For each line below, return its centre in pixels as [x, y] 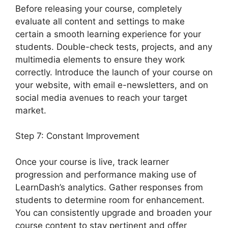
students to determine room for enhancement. [110, 200]
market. [32, 110]
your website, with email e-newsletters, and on [112, 85]
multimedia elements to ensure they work [100, 59]
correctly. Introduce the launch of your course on [114, 72]
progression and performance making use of [106, 174]
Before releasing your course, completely [98, 8]
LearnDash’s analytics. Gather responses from [109, 187]
